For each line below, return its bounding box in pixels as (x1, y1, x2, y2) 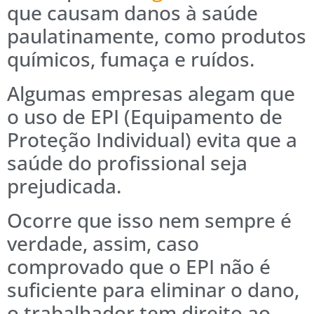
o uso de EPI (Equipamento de (7, 102, 282, 130)
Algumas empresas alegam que (7, 79, 295, 107)
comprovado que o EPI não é (7, 252, 271, 280)
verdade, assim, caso (7, 229, 199, 257)
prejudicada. (7, 172, 122, 199)
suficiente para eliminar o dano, (7, 275, 299, 303)
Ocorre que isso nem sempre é (7, 206, 292, 233)
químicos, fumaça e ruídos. (7, 45, 255, 72)
